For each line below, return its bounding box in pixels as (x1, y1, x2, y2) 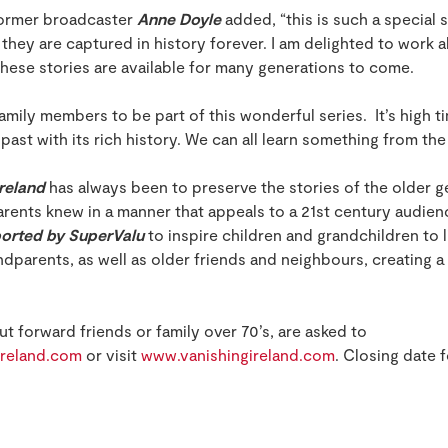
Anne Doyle (137, 9, 221, 29)
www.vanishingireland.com (141, 345, 335, 365)
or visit (82, 345, 141, 365)
